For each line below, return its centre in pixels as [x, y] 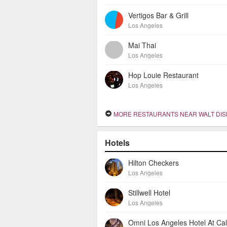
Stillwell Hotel [149, 193]
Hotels [117, 143]
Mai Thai [142, 45]
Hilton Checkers [154, 163]
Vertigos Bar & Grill [158, 15]
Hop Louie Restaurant [163, 75]
